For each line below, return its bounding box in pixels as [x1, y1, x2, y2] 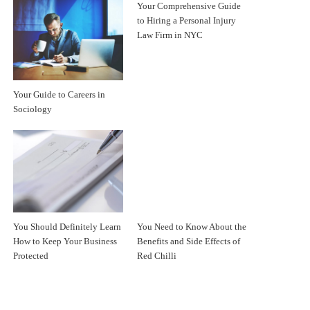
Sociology [13, 104, 53, 115]
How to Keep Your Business [13, 237, 118, 247]
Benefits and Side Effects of [136, 237, 240, 247]
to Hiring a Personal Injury [136, 15, 236, 26]
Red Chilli [136, 251, 176, 262]
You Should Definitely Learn [13, 222, 122, 232]
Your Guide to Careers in [13, 90, 106, 100]
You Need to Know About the [136, 222, 246, 232]
